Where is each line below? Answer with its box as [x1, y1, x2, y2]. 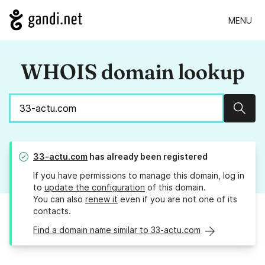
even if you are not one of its [118, 194, 237, 205]
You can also [33, 194, 85, 205]
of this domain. [145, 182, 206, 193]
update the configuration [44, 182, 145, 193]
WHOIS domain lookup [20, 59, 245, 85]
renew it [85, 194, 118, 205]
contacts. [33, 206, 71, 216]
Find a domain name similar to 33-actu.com [33, 225, 201, 235]
